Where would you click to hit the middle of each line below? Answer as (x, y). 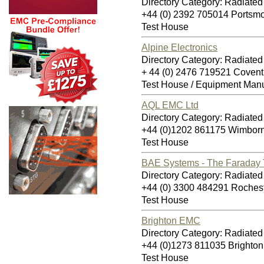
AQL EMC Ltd (170, 105)
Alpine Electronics (179, 47)
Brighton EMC (171, 220)
